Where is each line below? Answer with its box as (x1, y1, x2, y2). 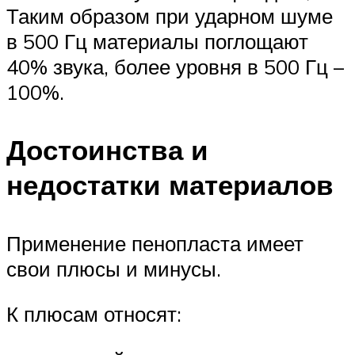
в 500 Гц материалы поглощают (6, 29, 308, 55)
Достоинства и (6, 132, 208, 168)
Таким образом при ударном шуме (6, 3, 333, 29)
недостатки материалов (6, 167, 334, 203)
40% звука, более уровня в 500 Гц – (6, 54, 344, 80)
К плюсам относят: (6, 301, 181, 327)
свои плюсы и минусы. (6, 255, 221, 281)
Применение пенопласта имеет (6, 230, 303, 256)
